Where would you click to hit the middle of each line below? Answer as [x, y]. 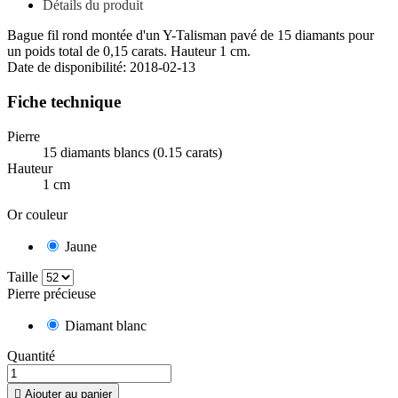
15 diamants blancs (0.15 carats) [132, 152]
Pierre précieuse [52, 293]
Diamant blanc [106, 325]
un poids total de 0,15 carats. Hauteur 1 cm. [129, 52]
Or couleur [37, 214]
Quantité [31, 355]
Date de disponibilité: [68, 68]
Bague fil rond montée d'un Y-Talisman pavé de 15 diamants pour [191, 36]
